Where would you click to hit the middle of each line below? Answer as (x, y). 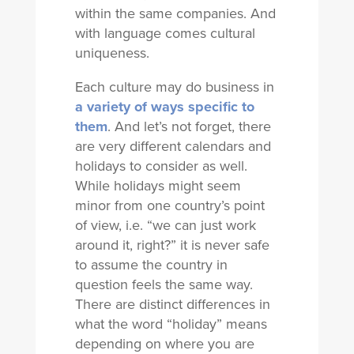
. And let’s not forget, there (189, 126)
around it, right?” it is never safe (172, 245)
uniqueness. (112, 53)
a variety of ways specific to (164, 107)
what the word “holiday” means (171, 324)
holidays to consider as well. (161, 166)
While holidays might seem (158, 186)
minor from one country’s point (169, 205)
